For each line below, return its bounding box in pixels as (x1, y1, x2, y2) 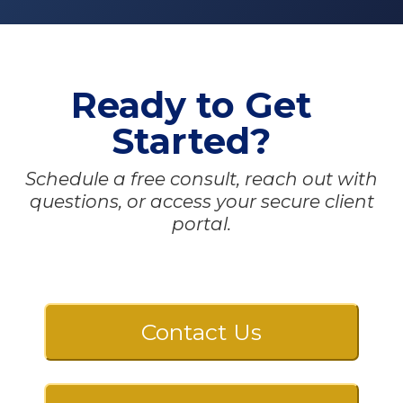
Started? (112, 118, 272, 163)
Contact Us (141, 318, 262, 345)
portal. (172, 212, 231, 235)
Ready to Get (70, 82, 312, 127)
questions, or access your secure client (29, 190, 374, 212)
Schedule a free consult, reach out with (25, 167, 378, 190)
